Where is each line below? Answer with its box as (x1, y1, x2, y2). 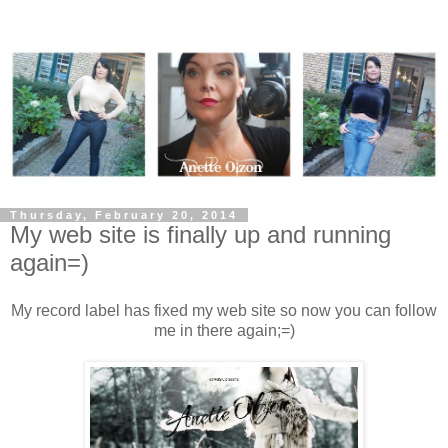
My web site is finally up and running (10, 221, 391, 249)
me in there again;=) (153, 321, 295, 339)
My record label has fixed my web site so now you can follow (11, 301, 437, 319)
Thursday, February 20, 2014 (10, 209, 238, 222)
